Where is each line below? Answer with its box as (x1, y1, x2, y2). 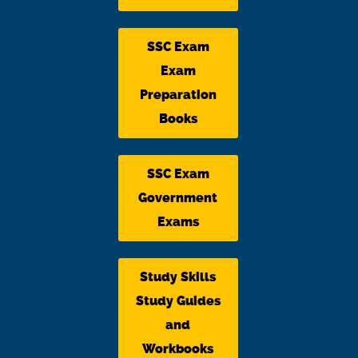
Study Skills (140, 268, 216, 284)
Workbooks (142, 340, 213, 356)
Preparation (139, 86, 217, 102)
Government (138, 189, 217, 205)
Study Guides (135, 292, 221, 308)
